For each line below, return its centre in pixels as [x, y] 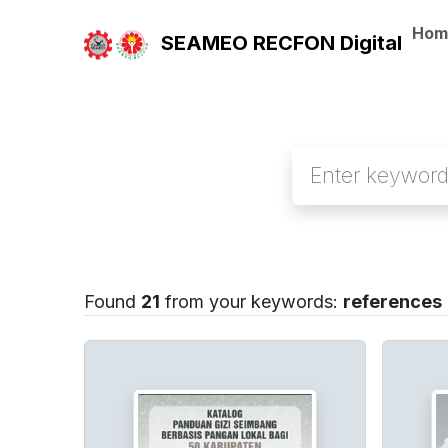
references [392, 301]
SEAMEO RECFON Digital [279, 43]
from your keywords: [251, 301]
